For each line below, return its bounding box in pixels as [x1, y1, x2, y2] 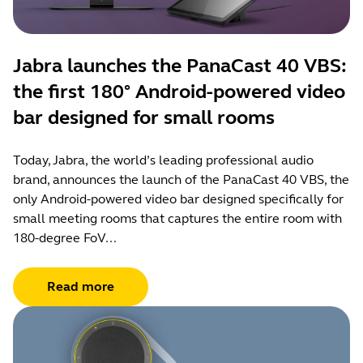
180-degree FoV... [13, 229, 117, 246]
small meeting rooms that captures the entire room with [13, 210, 342, 226]
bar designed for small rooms [13, 105, 275, 130]
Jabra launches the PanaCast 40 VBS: [13, 53, 347, 78]
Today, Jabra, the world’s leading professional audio [13, 152, 314, 168]
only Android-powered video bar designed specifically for [13, 190, 344, 207]
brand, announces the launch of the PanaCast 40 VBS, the [13, 171, 349, 187]
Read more [47, 278, 114, 294]
